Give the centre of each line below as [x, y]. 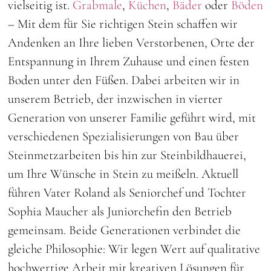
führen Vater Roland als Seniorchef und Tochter [127, 193]
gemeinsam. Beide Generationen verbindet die [125, 230]
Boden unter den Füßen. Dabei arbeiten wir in [124, 80]
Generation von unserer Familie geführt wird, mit [132, 118]
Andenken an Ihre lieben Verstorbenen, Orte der [132, 43]
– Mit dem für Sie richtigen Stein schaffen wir [123, 24]
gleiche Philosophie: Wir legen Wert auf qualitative [134, 249]
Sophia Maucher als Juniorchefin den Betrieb [120, 211]
